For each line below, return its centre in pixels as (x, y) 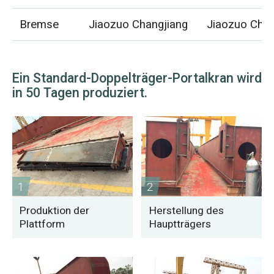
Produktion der (55, 210)
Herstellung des (186, 210)
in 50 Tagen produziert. (80, 93)
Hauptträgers (180, 224)
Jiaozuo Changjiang (139, 25)
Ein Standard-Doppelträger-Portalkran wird (137, 78)
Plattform (43, 224)
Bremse (39, 25)
